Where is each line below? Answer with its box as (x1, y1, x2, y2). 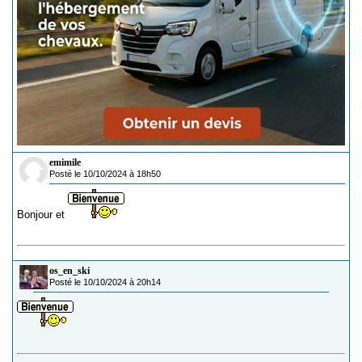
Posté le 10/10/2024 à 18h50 (49, 169, 161, 179)
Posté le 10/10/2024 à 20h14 (49, 277, 161, 288)
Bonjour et (17, 208, 68, 221)
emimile (49, 157, 81, 169)
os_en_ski (49, 265, 90, 277)
